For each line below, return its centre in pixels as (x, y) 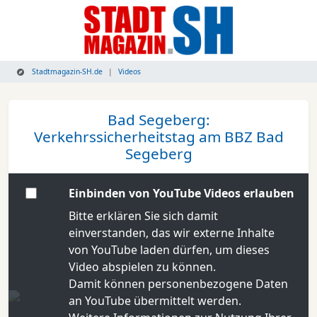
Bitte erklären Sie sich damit (144, 216)
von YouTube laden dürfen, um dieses (169, 250)
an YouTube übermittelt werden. (155, 301)
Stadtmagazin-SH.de (67, 71)
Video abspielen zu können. (143, 267)
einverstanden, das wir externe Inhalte (172, 233)
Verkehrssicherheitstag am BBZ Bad (158, 137)
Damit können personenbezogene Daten (179, 284)
